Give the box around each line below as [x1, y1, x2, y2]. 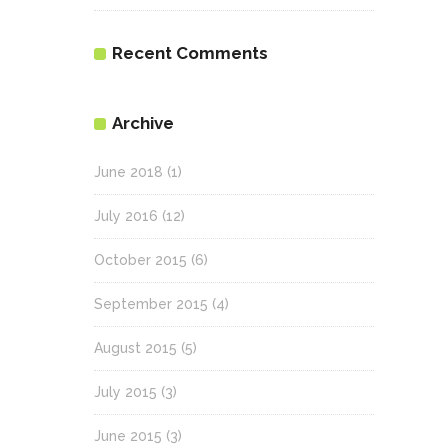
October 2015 [94, 252, 187, 269]
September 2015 [94, 296, 208, 313]
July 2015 [94, 384, 157, 401]
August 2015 [94, 340, 177, 357]
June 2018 [94, 164, 163, 181]
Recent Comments [112, 43, 268, 64]
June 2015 [94, 428, 162, 445]
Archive [112, 113, 174, 134]
